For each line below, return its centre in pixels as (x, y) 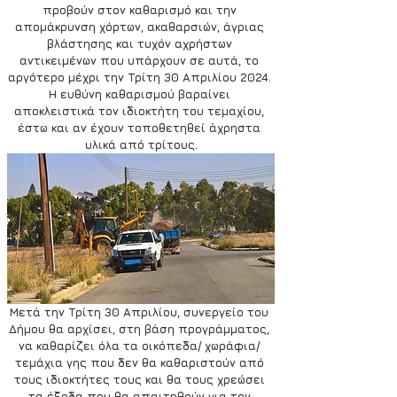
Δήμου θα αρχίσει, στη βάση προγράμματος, (141, 329)
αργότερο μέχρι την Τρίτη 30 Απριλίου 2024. (141, 77)
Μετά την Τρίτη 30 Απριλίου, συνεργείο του (141, 312)
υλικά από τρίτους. (141, 144)
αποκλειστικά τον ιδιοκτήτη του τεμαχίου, (141, 111)
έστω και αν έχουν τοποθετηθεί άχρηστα (141, 128)
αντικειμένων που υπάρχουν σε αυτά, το (141, 60)
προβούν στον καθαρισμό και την (141, 10)
